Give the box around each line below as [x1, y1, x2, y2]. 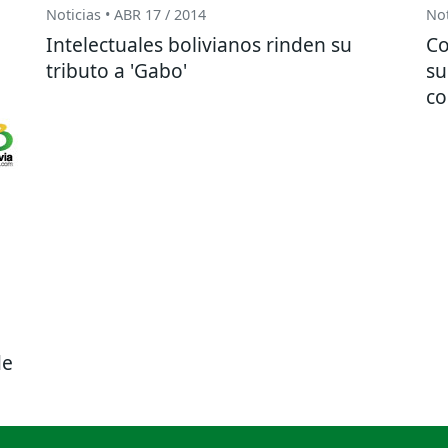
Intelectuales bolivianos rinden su [46, 30, 352, 58]
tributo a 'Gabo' [46, 56, 187, 84]
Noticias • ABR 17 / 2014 [46, 4, 206, 24]
